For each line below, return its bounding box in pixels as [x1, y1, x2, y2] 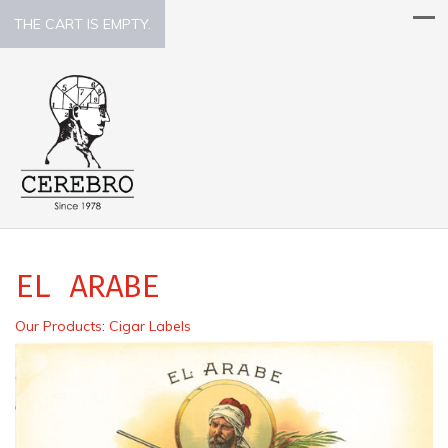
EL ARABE [15, 266, 160, 305]
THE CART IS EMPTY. [14, 15, 151, 33]
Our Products [15, 316, 102, 335]
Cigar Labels [109, 316, 191, 335]
